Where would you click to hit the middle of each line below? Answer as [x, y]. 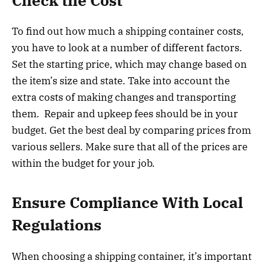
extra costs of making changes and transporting [124, 97]
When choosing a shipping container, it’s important [132, 256]
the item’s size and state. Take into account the [121, 81]
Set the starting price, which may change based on [129, 64]
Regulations [57, 225]
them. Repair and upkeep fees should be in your [125, 114]
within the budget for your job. [83, 163]
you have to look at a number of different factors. [127, 48]
